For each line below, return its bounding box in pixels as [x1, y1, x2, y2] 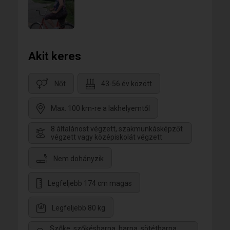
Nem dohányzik [53, 154, 104, 163]
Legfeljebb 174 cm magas [48, 179, 132, 187]
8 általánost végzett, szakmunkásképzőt [51, 125, 183, 133]
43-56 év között [101, 80, 152, 88]
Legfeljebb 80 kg [52, 203, 105, 212]
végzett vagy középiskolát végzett [51, 133, 162, 142]
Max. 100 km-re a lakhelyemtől [51, 104, 150, 113]
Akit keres [28, 50, 81, 63]
